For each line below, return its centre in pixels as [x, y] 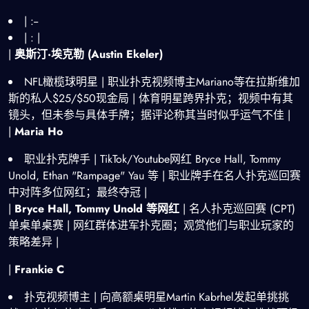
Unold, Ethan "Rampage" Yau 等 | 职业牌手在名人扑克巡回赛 [154, 176]
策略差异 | [33, 242]
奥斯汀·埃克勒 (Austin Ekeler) [89, 54]
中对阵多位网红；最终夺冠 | [78, 192]
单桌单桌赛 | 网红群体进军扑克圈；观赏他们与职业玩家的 [151, 225]
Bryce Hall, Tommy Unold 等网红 [97, 209]
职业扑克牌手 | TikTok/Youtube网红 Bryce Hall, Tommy [152, 159]
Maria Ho [39, 131]
